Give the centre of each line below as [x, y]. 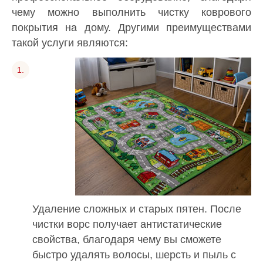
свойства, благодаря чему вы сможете [127, 239]
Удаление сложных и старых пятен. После [137, 209]
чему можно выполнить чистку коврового [131, 13]
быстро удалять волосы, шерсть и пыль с [134, 254]
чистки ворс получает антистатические [127, 224]
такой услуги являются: [70, 43]
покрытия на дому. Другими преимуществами [131, 28]
